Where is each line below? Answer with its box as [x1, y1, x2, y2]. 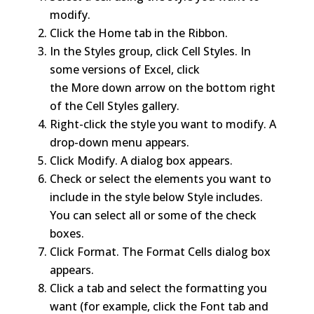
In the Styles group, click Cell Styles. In [49, 43, 251, 59]
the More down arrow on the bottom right [49, 79, 275, 95]
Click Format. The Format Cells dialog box [49, 243, 271, 259]
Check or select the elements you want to [49, 170, 271, 186]
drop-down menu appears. [49, 134, 189, 150]
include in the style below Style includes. [49, 189, 263, 205]
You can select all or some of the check [49, 207, 257, 223]
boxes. [49, 225, 84, 241]
